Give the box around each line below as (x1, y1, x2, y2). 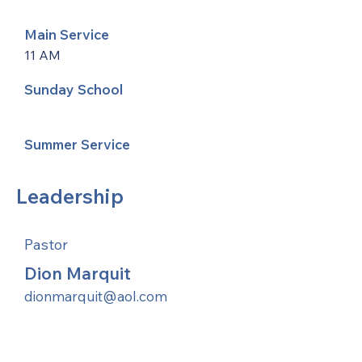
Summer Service (24, 136, 130, 153)
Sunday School (24, 81, 123, 98)
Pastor (24, 235, 68, 254)
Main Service (24, 26, 109, 43)
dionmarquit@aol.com (24, 288, 167, 305)
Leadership (16, 183, 124, 208)
